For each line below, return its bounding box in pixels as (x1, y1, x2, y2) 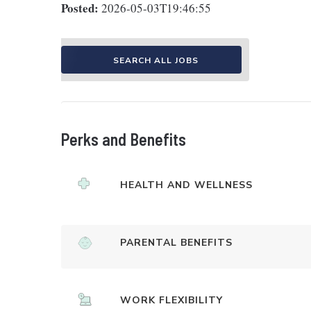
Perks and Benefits (61, 129, 186, 149)
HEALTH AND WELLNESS (120, 178, 253, 192)
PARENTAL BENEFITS (120, 236, 233, 249)
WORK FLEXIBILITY (120, 294, 223, 307)
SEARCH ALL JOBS (112, 55, 199, 66)
